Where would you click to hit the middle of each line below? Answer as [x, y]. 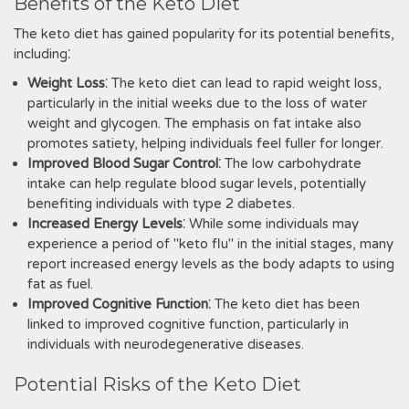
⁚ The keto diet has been [284, 304]
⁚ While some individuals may [271, 224]
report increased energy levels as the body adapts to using [211, 264]
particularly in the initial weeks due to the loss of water [197, 103]
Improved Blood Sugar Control [123, 163]
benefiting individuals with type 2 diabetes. [161, 204]
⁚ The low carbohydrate [290, 163]
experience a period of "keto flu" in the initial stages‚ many [210, 244]
